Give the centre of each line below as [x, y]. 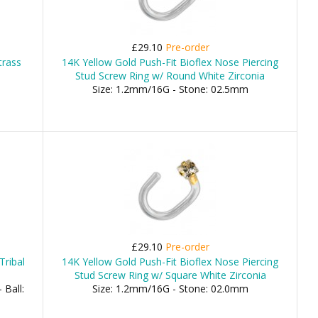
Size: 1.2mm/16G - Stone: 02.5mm [170, 89]
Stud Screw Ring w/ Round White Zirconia [170, 76]
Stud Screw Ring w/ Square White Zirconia [170, 275]
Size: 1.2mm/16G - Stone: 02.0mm [170, 289]
